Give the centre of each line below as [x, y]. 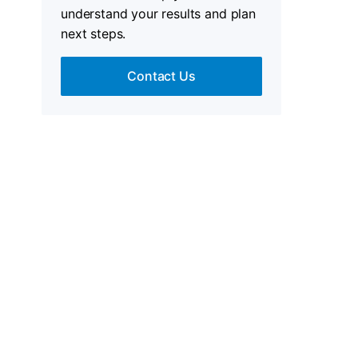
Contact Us [161, 76]
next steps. [93, 34]
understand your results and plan [158, 14]
